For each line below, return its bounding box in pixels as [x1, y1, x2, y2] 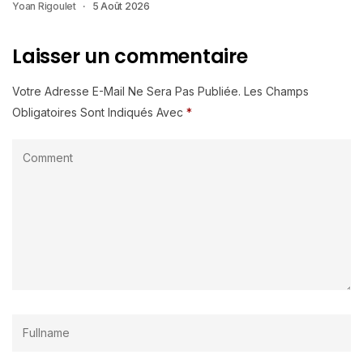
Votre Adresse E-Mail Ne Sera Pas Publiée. [12, 83, 241, 98]
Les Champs [244, 83, 309, 98]
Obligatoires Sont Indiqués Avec [12, 105, 186, 119]
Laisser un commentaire [12, 42, 248, 70]
